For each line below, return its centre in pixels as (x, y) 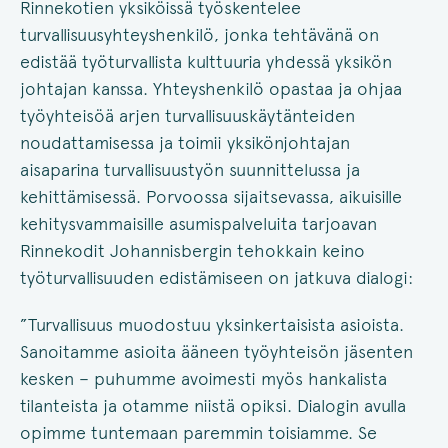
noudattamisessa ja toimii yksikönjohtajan (185, 143)
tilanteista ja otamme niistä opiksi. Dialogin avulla (213, 406)
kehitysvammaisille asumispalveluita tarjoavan (198, 224)
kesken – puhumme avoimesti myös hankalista (203, 379)
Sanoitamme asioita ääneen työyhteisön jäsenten (216, 352)
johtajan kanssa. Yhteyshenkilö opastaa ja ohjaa (211, 89)
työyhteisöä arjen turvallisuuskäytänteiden (187, 116)
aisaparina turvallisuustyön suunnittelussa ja (190, 170)
